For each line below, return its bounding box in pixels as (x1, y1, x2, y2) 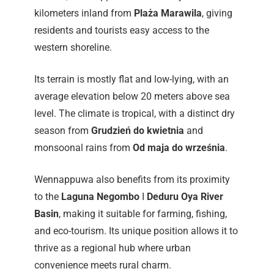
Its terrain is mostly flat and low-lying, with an (34, 73, 229, 86)
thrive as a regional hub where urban (34, 242, 191, 254)
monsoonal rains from (34, 142, 133, 154)
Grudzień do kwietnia (91, 125, 184, 137)
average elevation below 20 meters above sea (34, 91, 230, 103)
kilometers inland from (34, 7, 134, 20)
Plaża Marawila (134, 7, 202, 20)
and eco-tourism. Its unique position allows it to (34, 225, 238, 237)
